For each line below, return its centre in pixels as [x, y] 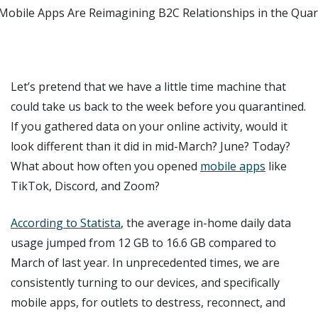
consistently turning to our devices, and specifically [145, 282]
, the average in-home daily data [206, 223]
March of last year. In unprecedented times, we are [145, 262]
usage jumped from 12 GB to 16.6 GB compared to [143, 242]
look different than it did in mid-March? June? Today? [150, 146]
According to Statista [66, 223]
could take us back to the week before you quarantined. [158, 106]
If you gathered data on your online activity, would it [149, 126]
